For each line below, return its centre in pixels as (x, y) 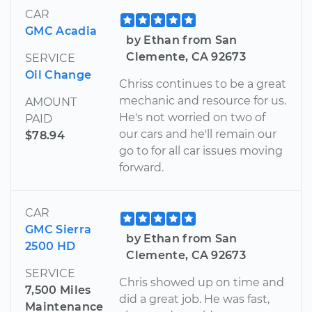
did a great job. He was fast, (195, 299)
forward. (142, 167)
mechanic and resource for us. (203, 100)
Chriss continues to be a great (203, 84)
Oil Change (58, 75)
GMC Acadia (61, 31)
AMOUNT (51, 102)
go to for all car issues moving (201, 150)
